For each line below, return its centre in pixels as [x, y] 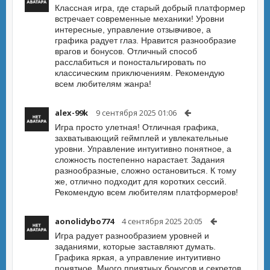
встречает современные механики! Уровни [140, 19]
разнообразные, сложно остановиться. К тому [146, 171]
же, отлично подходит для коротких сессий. [141, 181]
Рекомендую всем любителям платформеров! [146, 192]
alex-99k [71, 113]
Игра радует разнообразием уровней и [132, 236]
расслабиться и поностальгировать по [130, 62]
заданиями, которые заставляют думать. [135, 246]
